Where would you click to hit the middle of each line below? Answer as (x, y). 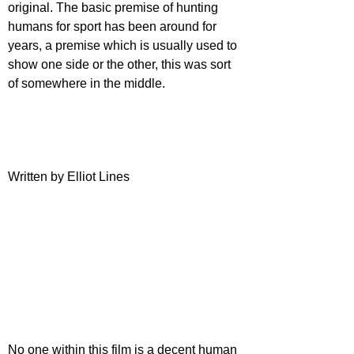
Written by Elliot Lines (69, 177)
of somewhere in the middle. (87, 83)
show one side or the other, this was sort (121, 64)
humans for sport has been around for (114, 26)
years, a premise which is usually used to (124, 45)
